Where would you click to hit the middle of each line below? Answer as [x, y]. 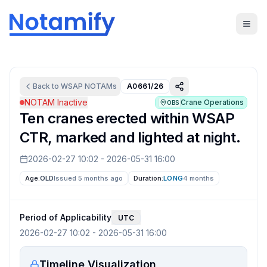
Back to [47, 86]
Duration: [149, 178]
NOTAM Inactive [56, 102]
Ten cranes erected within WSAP [127, 118]
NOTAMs [100, 86]
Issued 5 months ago [89, 178]
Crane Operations [212, 102]
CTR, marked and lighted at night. [130, 137]
